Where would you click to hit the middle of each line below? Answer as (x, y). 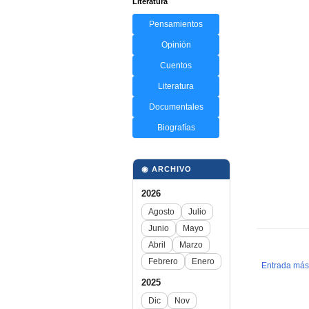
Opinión (176, 44)
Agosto (161, 211)
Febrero (163, 261)
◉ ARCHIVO (167, 169)
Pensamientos (176, 24)
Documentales (176, 107)
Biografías (176, 127)
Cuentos (176, 65)
